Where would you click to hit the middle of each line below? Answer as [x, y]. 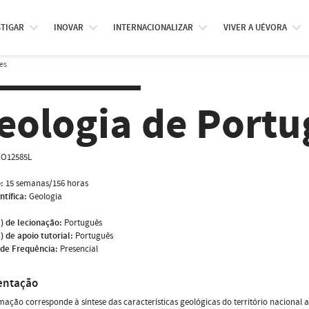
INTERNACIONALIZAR [153, 28]
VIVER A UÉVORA [255, 28]
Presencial [79, 249]
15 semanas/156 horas [47, 183]
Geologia [46, 196]
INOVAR [68, 28]
